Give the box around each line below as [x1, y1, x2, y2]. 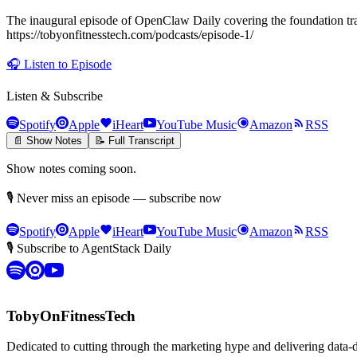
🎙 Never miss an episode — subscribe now [6, 190, 222, 205]
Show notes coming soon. [6, 161, 136, 175]
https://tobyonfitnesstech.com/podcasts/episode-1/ [6, 27, 253, 41]
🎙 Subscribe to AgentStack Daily [6, 241, 171, 255]
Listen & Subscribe [6, 88, 103, 103]
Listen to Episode [21, 57, 112, 71]
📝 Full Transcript [95, 134, 175, 147]
